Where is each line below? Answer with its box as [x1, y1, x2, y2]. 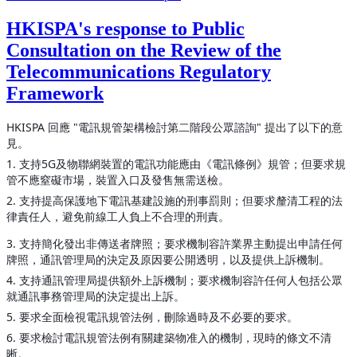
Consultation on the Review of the [6, 39, 281, 61]
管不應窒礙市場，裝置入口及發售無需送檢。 [6, 172, 233, 188]
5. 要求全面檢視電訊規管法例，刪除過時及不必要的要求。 [6, 309, 298, 325]
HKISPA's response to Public [6, 18, 245, 39]
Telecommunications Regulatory [6, 61, 271, 82]
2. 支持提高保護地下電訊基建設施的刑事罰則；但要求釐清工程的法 [6, 193, 343, 209]
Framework [6, 82, 104, 104]
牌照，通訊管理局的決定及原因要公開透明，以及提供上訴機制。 [6, 252, 330, 268]
